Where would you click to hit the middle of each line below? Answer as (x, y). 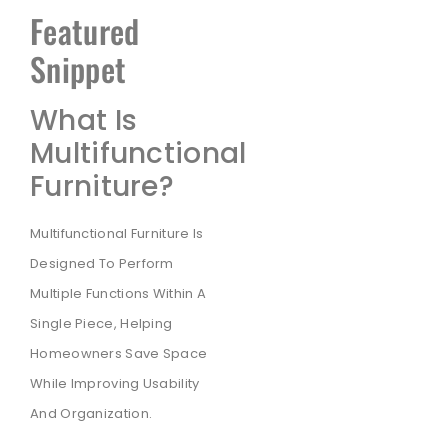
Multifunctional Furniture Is (117, 234)
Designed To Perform (102, 264)
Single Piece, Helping (101, 324)
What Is (84, 121)
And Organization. (91, 414)
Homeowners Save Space (119, 354)
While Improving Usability (115, 384)
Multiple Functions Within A (118, 294)
